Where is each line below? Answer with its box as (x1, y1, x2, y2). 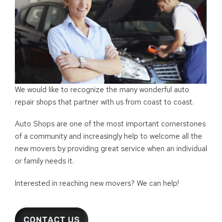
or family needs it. (15, 156, 74, 166)
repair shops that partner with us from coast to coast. (15, 97, 194, 107)
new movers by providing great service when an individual (15, 144, 207, 154)
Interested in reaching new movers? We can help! (15, 178, 179, 188)
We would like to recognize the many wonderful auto (15, 84, 189, 95)
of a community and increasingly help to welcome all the (15, 131, 202, 142)
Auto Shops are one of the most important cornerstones (15, 119, 206, 129)
